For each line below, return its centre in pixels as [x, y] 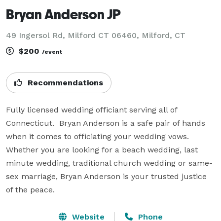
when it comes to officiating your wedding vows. [97, 136]
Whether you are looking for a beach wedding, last [102, 149]
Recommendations [64, 82]
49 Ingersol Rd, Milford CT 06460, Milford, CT [96, 35]
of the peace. [30, 189]
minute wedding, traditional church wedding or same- [109, 163]
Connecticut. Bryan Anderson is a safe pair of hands [106, 123]
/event [52, 52]
